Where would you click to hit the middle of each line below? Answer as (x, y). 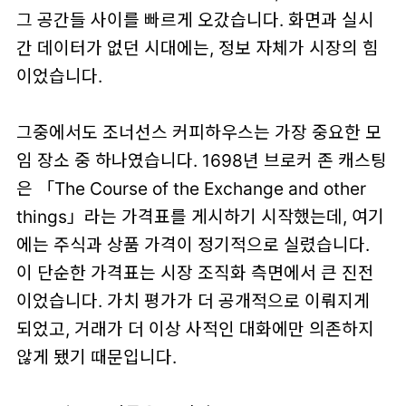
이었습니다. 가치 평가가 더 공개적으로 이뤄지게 (193, 300)
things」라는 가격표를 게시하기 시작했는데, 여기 (200, 216)
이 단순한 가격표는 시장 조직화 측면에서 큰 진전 (195, 272)
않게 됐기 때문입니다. (96, 357)
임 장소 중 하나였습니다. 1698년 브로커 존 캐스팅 (201, 160)
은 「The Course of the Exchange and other (191, 188)
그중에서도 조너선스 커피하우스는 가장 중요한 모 (198, 132)
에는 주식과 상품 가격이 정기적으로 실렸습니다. (193, 244)
